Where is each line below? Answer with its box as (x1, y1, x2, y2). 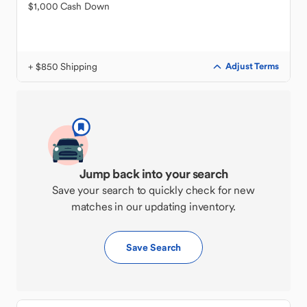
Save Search (125, 241, 182, 254)
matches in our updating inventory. (71, 199, 236, 213)
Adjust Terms (225, 60, 279, 72)
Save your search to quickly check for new (52, 183, 255, 197)
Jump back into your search (79, 166, 228, 182)
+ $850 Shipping (28, 60, 97, 73)
